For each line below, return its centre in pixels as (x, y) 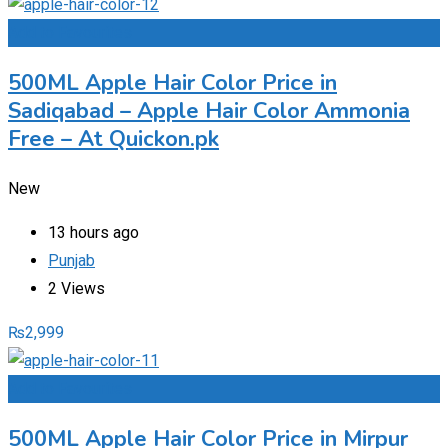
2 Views (76, 289)
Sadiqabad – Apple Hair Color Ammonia (209, 111)
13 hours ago (93, 233)
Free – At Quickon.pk (113, 139)
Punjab (71, 261)
